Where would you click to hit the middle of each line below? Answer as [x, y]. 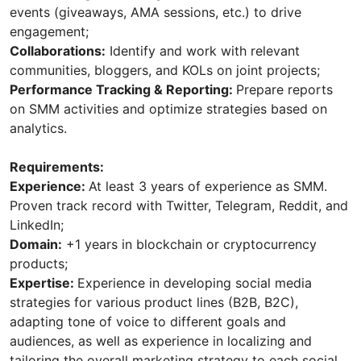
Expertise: [44, 283]
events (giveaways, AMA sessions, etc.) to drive [156, 12]
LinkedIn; [39, 225]
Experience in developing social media [195, 283]
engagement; [49, 32]
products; [39, 264]
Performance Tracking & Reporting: [123, 90]
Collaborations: [58, 51]
